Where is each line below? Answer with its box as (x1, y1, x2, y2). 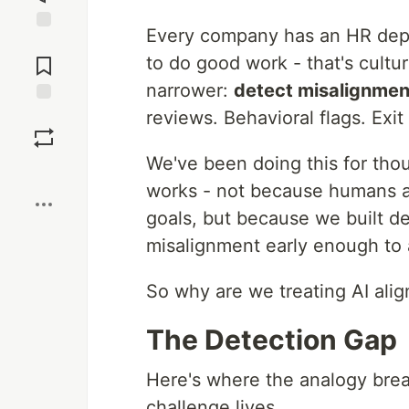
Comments (12, 50, 76, 67)
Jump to (19, 35, 68, 51)
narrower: (146, 79, 234, 101)
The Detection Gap (146, 323, 397, 356)
